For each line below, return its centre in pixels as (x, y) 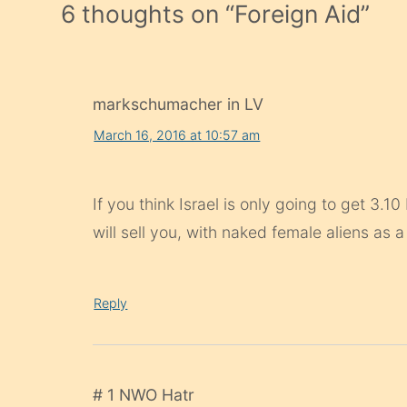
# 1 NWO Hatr (144, 395)
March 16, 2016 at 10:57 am (177, 135)
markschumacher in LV (179, 104)
